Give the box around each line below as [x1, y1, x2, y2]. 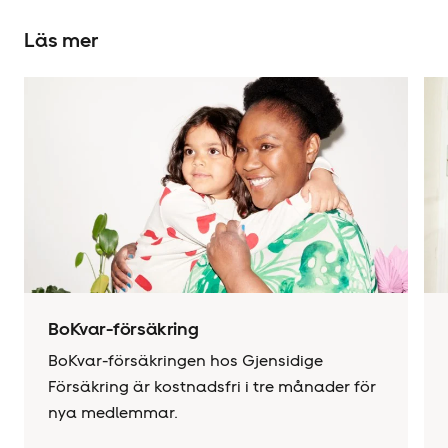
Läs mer [24, 27, 98, 54]
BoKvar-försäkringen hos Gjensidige [48, 350, 323, 372]
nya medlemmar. [48, 402, 178, 424]
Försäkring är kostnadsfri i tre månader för [48, 376, 376, 398]
